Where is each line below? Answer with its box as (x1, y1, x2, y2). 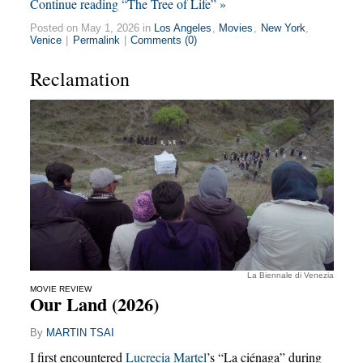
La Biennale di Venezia (246, 270, 334, 280)
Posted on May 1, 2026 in (29, 21, 154, 34)
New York (260, 21, 305, 34)
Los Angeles (154, 21, 212, 34)
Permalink (72, 33, 120, 46)
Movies (219, 21, 254, 34)
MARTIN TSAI (45, 326, 114, 339)
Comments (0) (130, 33, 198, 46)
